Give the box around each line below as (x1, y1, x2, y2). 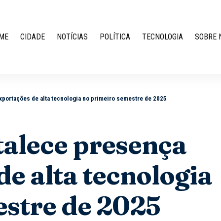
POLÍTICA (100, 32, 131, 41)
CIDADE (20, 32, 45, 41)
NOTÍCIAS (57, 32, 88, 41)
